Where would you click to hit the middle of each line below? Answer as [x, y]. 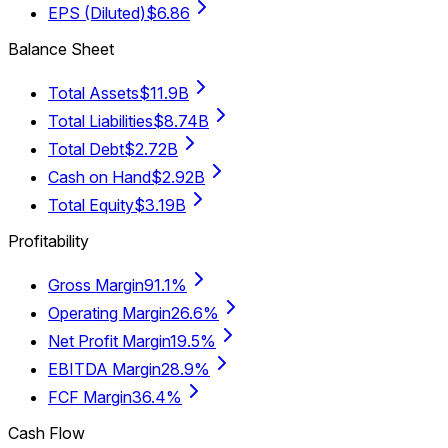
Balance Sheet [61, 49]
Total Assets [93, 93]
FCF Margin [90, 397]
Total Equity [91, 205]
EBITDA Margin [104, 369]
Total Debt [86, 149]
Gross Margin [96, 285]
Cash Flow [46, 433]
